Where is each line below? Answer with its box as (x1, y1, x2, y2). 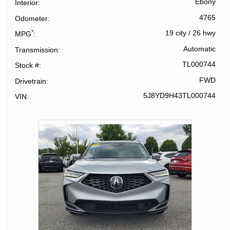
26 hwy (192, 29, 216, 37)
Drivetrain (15, 76, 47, 85)
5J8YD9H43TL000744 (143, 92, 216, 100)
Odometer (15, 14, 48, 23)
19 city (165, 29, 186, 37)
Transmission (15, 45, 59, 54)
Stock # (15, 61, 40, 70)
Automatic (183, 45, 216, 53)
